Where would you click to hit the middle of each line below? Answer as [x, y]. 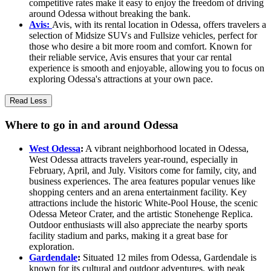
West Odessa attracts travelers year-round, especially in [133, 159]
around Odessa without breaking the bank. [110, 14]
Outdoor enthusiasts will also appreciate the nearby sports [138, 224]
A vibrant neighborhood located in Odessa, [166, 148]
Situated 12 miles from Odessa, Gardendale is [168, 257]
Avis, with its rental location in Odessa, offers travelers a [159, 25]
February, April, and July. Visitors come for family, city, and [143, 170]
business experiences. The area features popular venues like [142, 181]
